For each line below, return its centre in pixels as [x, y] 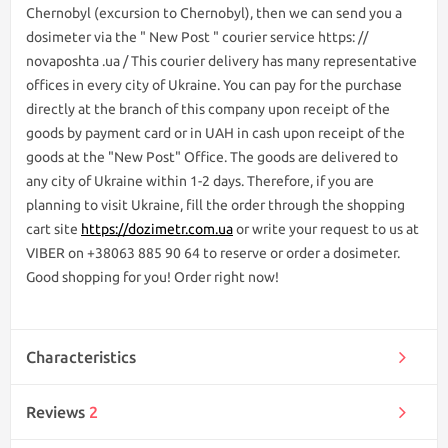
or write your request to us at [326, 229]
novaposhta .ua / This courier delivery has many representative [221, 61]
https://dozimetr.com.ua [157, 229]
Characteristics [81, 357]
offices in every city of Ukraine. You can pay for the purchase [214, 85]
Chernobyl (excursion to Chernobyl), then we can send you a [214, 13]
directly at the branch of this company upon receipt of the [208, 109]
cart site [53, 229]
